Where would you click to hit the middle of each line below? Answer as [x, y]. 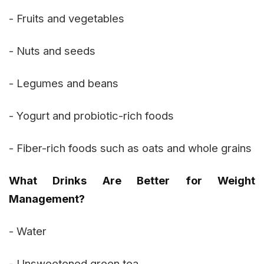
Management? [47, 198]
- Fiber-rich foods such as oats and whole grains [130, 148]
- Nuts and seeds [52, 50]
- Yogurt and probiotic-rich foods [91, 115]
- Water [28, 231]
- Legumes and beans [64, 83]
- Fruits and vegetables [67, 18]
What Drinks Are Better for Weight [132, 180]
